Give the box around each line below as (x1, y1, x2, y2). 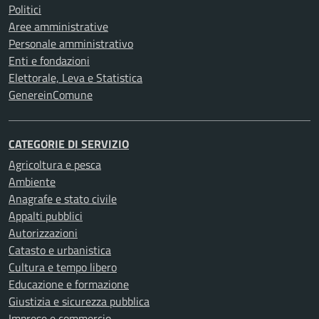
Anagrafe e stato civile (9, 190, 117, 207)
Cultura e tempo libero (9, 258, 117, 276)
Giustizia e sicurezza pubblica (9, 293, 150, 310)
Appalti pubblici (9, 207, 83, 224)
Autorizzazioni (9, 224, 78, 241)
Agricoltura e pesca (9, 156, 101, 173)
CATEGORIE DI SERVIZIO (9, 135, 129, 152)
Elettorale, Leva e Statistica (9, 69, 142, 86)
